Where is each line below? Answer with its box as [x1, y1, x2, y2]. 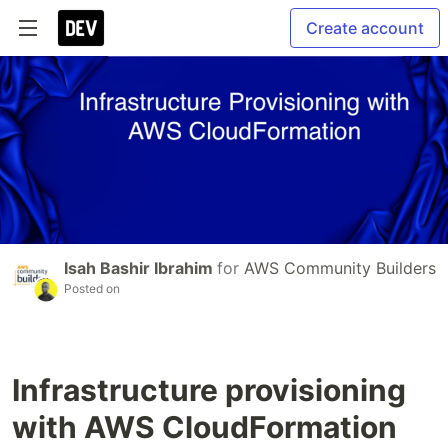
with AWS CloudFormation [12, 409, 397, 446]
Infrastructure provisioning [12, 372, 406, 409]
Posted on [64, 281, 120, 297]
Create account [306, 18, 424, 38]
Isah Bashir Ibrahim [64, 258, 217, 279]
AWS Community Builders [244, 258, 436, 279]
